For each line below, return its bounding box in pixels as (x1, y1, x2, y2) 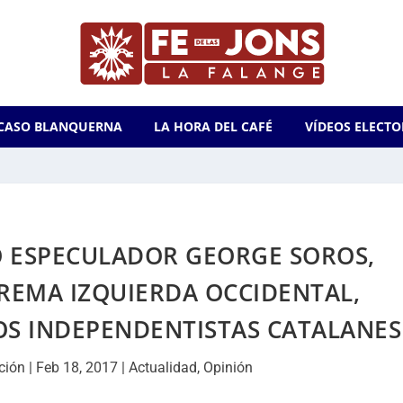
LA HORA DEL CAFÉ (154, 118, 273, 135)
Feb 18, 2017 (36, 359, 119, 376)
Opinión (203, 359, 254, 376)
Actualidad (129, 359, 198, 376)
